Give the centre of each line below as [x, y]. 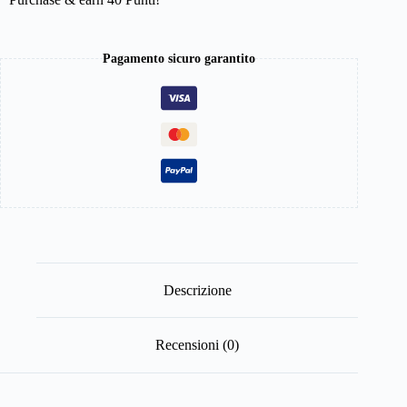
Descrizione [197, 290]
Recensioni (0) [198, 345]
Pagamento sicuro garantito [179, 58]
